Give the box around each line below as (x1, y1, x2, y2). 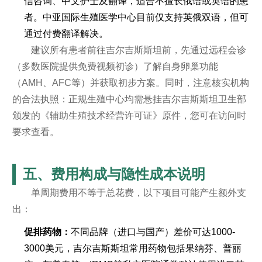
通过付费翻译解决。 (23, 29, 108, 39)
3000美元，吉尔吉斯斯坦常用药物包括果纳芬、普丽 (23, 243, 242, 253)
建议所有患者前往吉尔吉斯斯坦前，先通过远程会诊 (30, 45, 246, 55)
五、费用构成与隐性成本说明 (22, 166, 205, 182)
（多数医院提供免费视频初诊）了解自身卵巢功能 (12, 61, 218, 71)
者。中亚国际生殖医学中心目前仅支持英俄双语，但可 (23, 12, 249, 22)
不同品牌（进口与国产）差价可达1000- (70, 226, 235, 237)
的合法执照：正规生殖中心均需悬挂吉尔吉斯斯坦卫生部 (12, 94, 246, 104)
